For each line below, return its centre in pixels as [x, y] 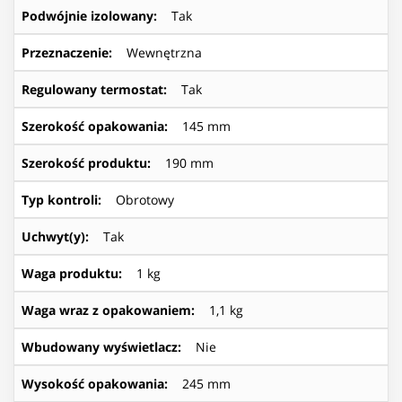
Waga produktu [70, 273]
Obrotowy [145, 199]
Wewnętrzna [164, 52]
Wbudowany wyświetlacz [100, 346]
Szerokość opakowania [93, 126]
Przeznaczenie [65, 52]
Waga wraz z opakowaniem [106, 310]
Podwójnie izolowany [87, 15]
